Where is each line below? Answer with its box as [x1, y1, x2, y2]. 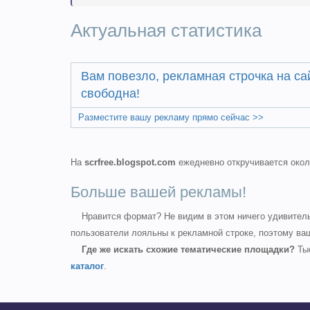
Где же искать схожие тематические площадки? [82, 244, 295, 255]
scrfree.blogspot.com [84, 157, 176, 167]
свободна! [81, 86, 140, 100]
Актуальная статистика [71, 20, 262, 41]
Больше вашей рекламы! [71, 183, 246, 201]
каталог [71, 261, 104, 271]
